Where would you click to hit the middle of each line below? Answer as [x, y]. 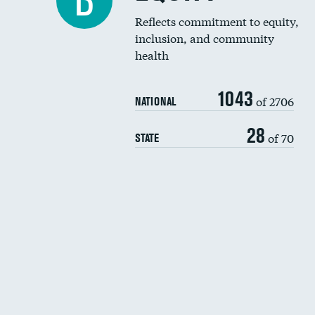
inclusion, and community [205, 38]
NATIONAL [155, 101]
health [152, 54]
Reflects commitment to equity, [217, 21]
